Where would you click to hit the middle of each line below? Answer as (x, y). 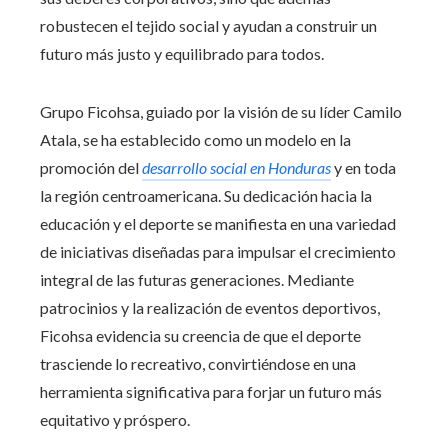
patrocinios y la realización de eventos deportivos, (210, 307)
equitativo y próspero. (115, 419)
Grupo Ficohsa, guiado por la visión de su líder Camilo (221, 111)
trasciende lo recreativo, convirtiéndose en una (198, 363)
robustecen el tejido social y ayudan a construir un (208, 25)
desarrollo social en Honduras (236, 167)
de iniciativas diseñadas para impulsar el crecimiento (218, 251)
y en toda (363, 167)
